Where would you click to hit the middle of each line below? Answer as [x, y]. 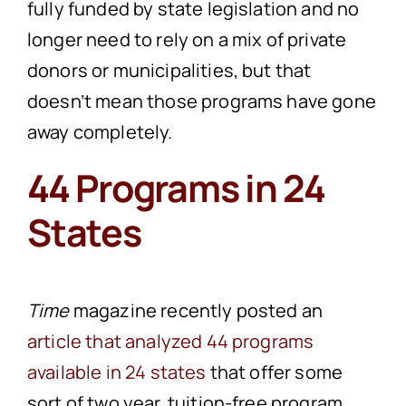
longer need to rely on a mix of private [187, 39]
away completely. [100, 131]
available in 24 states [116, 372]
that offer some [275, 372]
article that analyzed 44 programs [170, 342]
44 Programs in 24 [176, 187]
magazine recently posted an [196, 311]
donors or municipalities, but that [169, 70]
